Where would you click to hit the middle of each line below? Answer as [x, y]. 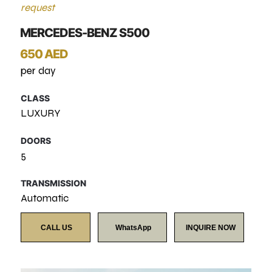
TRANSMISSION [54, 183]
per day [39, 71]
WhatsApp [134, 228]
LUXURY [41, 113]
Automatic [45, 198]
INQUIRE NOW [210, 228]
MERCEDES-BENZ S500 [85, 33]
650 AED [44, 54]
